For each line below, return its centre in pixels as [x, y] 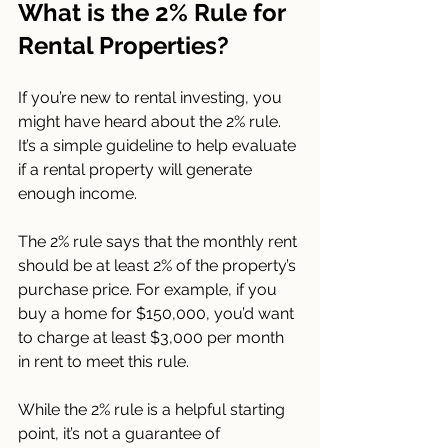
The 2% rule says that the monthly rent [159, 241]
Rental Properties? [123, 45]
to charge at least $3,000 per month [153, 337]
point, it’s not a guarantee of [121, 433]
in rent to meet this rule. [103, 361]
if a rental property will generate [137, 169]
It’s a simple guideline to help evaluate [159, 145]
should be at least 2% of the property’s [159, 265]
